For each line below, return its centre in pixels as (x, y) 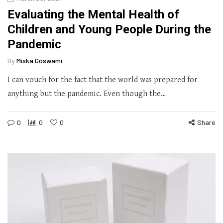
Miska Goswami (39, 61)
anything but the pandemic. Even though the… (87, 94)
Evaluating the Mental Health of (93, 15)
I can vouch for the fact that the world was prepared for (103, 80)
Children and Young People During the (109, 30)
